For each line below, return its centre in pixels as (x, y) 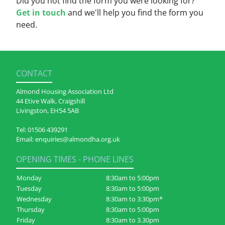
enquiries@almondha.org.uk (78, 139)
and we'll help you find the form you (136, 12)
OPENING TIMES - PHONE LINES (75, 159)
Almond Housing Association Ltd (65, 92)
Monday (29, 178)
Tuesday (29, 188)
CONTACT (34, 74)
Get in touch (42, 12)
